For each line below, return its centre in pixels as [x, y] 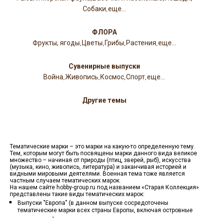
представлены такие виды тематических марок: [77, 194]
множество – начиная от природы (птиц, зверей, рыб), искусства [100, 160]
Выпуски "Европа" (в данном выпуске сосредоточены [93, 203]
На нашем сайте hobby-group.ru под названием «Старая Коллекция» [104, 187]
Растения [141, 43]
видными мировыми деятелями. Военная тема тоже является [97, 174]
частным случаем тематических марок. [65, 181]
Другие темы [104, 100]
